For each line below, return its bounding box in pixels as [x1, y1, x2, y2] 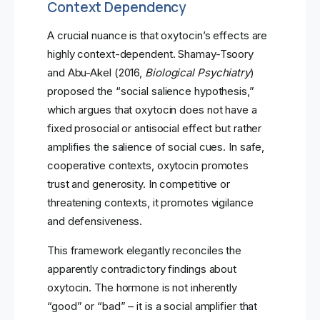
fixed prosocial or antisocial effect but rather [47, 121, 262, 136]
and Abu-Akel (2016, [47, 66, 145, 80]
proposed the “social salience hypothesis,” [47, 84, 254, 99]
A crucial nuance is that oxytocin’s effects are [47, 29, 268, 43]
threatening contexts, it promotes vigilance [47, 196, 254, 210]
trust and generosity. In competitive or [47, 177, 231, 191]
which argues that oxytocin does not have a [47, 103, 257, 117]
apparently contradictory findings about [47, 262, 237, 276]
